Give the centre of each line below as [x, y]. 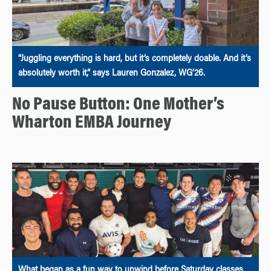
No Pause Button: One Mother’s [118, 105]
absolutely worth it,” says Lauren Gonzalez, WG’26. [112, 73]
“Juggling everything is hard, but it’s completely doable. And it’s [135, 59]
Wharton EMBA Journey [92, 123]
